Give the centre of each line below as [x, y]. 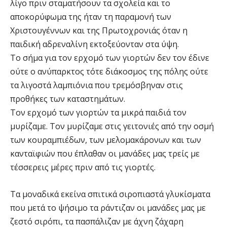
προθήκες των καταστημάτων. [68, 99]
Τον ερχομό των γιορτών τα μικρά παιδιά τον [98, 113]
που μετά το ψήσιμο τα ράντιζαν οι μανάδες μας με [108, 208]
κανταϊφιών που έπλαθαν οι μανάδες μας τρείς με [105, 154]
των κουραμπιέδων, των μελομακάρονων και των [106, 140]
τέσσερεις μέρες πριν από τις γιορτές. [83, 167]
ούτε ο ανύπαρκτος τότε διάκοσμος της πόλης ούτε [109, 72]
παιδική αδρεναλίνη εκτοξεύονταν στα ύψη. [94, 44]
